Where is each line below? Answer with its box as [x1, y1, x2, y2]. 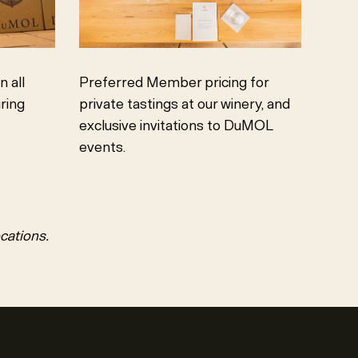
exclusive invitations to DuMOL [79, 117, 272, 135]
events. [79, 138, 129, 157]
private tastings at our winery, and [79, 95, 290, 113]
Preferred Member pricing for [79, 74, 268, 92]
